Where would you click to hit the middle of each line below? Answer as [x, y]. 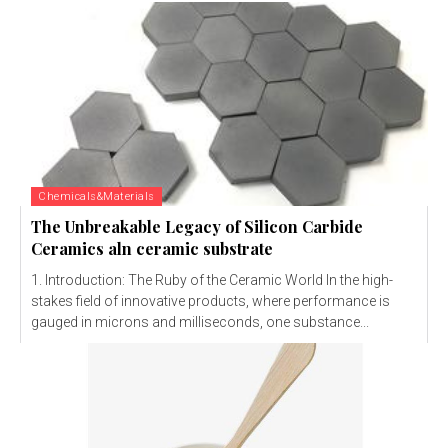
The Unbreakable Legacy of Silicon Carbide [197, 227]
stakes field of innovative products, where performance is [210, 301]
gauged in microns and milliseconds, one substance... [200, 322]
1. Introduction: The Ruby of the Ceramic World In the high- [212, 280]
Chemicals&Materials [96, 197]
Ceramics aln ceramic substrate [152, 249]
